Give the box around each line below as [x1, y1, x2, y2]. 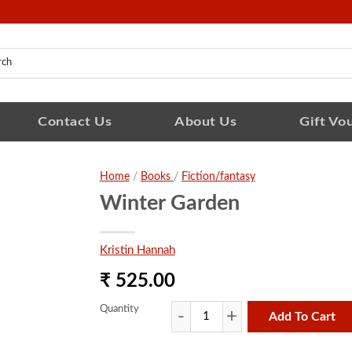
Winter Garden [99, 192, 240, 214]
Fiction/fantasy [181, 171, 255, 182]
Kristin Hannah [99, 244, 175, 256]
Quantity [99, 304, 139, 315]
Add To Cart [269, 310, 336, 324]
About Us [174, 115, 236, 128]
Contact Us [38, 115, 112, 128]
